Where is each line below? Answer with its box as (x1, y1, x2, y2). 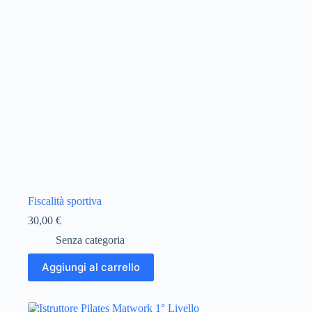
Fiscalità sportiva (28, 194, 102, 207)
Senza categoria (56, 233, 125, 246)
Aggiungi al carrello (42, 260, 140, 274)
